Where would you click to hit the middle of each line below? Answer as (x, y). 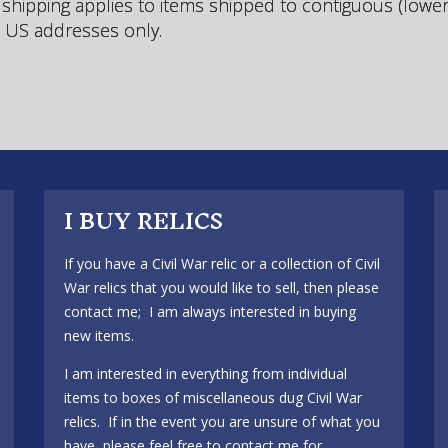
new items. (99, 335)
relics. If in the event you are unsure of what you (222, 421)
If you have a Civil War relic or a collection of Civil (222, 263)
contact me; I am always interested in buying (210, 311)
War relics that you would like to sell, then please (221, 287)
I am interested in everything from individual (205, 373)
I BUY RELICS (143, 221)
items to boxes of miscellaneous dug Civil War (213, 397)
